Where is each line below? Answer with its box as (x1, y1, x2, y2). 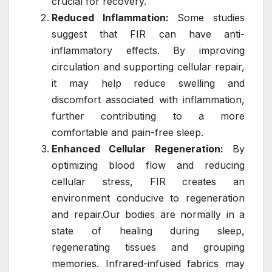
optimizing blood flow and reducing (52, 158, 245, 171)
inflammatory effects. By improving (52, 44, 245, 56)
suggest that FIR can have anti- (52, 27, 245, 40)
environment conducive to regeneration (52, 191, 245, 204)
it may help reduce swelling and (52, 76, 245, 89)
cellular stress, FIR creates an (52, 175, 245, 188)
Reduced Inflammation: (52, 11, 169, 24)
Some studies (168, 11, 245, 24)
